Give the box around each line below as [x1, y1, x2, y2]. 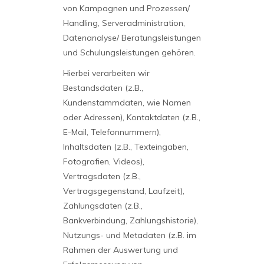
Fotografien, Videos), [62, 156, 144, 167]
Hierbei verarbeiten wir [62, 68, 150, 78]
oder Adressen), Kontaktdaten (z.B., [62, 112, 200, 123]
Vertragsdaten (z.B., [62, 171, 141, 181]
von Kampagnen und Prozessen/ [62, 3, 190, 14]
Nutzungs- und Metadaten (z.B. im [62, 230, 196, 240]
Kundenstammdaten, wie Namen [62, 97, 191, 108]
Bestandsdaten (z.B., [62, 82, 143, 93]
